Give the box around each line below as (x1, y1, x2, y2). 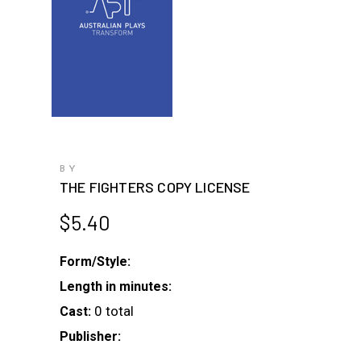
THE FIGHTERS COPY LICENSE (60, 178, 251, 196)
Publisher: (60, 329, 121, 344)
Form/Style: (60, 254, 131, 269)
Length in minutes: (60, 279, 172, 294)
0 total (94, 303, 134, 319)
